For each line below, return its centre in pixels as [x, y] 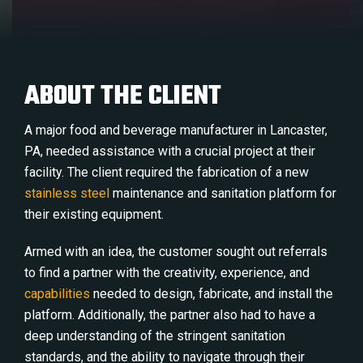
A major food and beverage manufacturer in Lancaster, [176, 130]
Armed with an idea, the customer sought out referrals [176, 252]
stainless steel [67, 193]
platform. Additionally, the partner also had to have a [170, 315]
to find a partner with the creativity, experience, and [167, 273]
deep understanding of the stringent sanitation [155, 336]
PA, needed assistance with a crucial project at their [170, 151]
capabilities [57, 294]
